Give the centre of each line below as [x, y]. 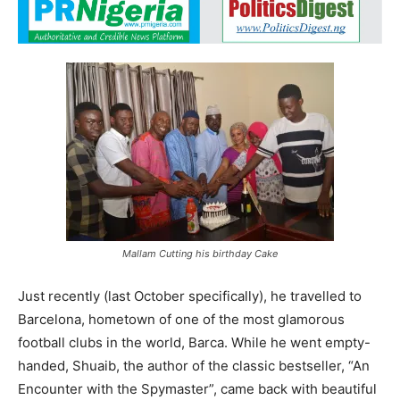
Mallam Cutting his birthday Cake [200, 254]
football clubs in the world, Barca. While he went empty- [194, 343]
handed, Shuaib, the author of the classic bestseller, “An [194, 366]
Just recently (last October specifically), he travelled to [190, 296]
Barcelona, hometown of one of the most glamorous [181, 320]
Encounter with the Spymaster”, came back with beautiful [197, 389]
